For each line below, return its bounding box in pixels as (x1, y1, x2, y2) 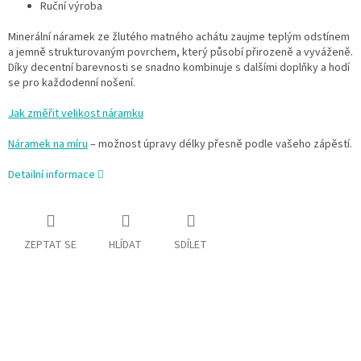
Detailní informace (8, 166, 95, 183)
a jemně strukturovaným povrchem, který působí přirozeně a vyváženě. (8, 44, 353, 60)
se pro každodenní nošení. (8, 74, 135, 91)
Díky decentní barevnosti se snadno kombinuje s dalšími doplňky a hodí (8, 59, 350, 76)
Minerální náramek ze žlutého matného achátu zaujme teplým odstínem (8, 28, 350, 45)
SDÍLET (174, 236, 207, 253)
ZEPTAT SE (24, 236, 77, 253)
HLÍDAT (109, 236, 142, 253)
